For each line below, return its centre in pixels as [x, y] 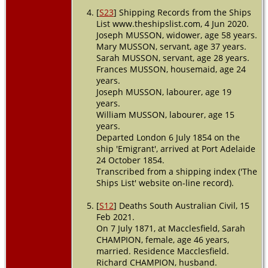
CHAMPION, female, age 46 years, [162, 239]
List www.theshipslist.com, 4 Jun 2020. [172, 23]
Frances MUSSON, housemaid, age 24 [171, 69]
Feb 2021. [115, 217]
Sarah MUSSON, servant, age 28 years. [173, 57]
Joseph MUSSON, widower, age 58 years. [176, 35]
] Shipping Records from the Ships [182, 12]
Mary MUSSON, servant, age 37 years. [171, 46]
